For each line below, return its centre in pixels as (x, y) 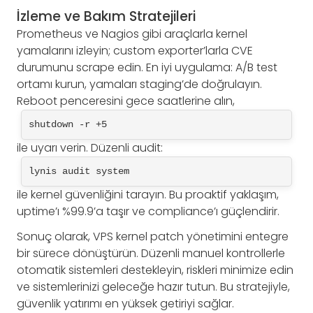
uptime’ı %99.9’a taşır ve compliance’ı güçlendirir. (148, 211)
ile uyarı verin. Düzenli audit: (90, 147)
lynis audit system (79, 171)
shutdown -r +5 (68, 124)
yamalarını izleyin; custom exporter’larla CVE (135, 50)
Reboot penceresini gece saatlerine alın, (126, 101)
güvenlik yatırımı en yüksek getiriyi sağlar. (125, 303)
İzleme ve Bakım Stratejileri (106, 16)
